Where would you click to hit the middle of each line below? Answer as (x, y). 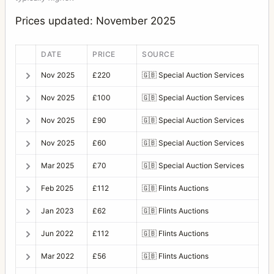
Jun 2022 (57, 233)
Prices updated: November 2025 (95, 21)
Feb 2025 (57, 188)
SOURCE (158, 54)
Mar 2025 (57, 165)
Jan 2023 (57, 210)
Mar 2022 (57, 256)
